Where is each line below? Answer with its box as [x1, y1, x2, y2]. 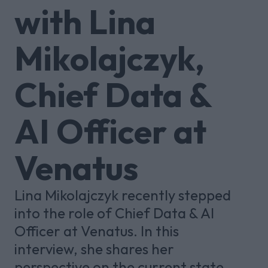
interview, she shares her [14, 240, 174, 258]
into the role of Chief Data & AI [14, 204, 214, 222]
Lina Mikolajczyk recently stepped [14, 186, 231, 204]
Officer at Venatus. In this [14, 222, 179, 240]
